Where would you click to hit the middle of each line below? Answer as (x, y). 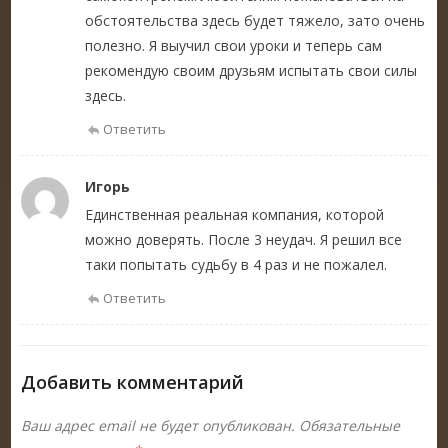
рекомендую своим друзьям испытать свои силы (251, 70)
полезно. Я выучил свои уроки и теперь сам (234, 45)
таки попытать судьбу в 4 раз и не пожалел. (236, 264)
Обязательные (348, 425)
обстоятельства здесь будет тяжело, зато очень (255, 20)
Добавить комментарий (133, 381)
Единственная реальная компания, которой (235, 214)
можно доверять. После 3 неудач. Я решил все (244, 239)
